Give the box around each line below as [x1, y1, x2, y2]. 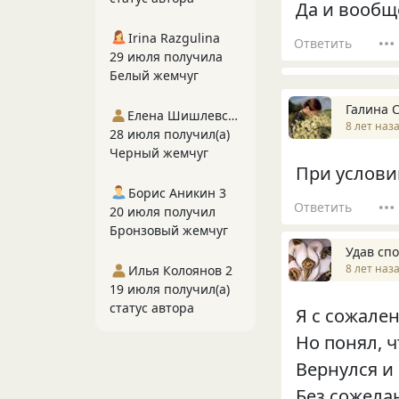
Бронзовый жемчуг [110, 222, 228, 239]
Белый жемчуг [110, 67, 199, 84]
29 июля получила [110, 48, 223, 65]
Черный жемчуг [110, 144, 208, 161]
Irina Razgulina [128, 29, 220, 46]
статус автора [110, 299, 194, 316]
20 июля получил [110, 203, 216, 220]
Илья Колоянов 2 [128, 262, 232, 279]
